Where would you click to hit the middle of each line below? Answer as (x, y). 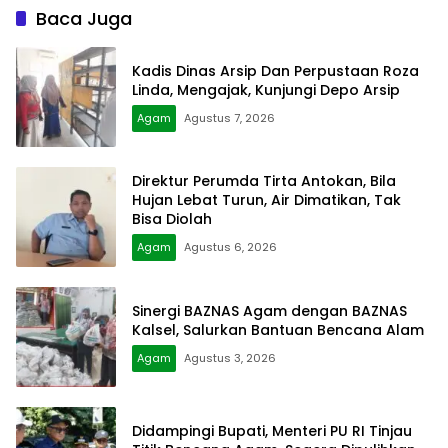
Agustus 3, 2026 (230, 357)
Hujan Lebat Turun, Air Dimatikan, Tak (266, 200)
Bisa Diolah (172, 219)
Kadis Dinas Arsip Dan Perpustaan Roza (275, 70)
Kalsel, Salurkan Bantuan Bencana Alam (278, 329)
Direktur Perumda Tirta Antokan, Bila (264, 181)
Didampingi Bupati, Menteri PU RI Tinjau (272, 430)
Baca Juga (84, 18)
